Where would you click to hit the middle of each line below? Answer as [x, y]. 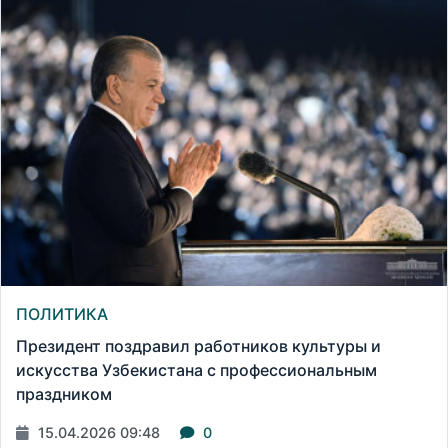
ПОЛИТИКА [62, 313]
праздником [64, 393]
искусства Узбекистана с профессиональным [196, 369]
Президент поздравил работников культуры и [198, 345]
